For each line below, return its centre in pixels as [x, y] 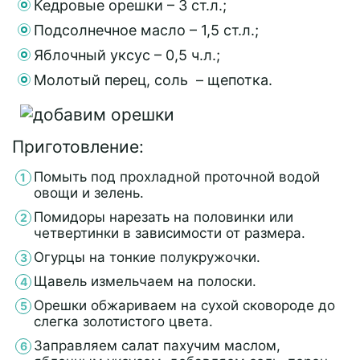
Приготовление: [78, 146]
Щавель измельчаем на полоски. [145, 281]
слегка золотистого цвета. [123, 321]
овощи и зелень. [89, 192]
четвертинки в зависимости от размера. [170, 233]
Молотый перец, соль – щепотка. [153, 80]
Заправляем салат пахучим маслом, [157, 345]
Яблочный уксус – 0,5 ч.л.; [127, 55]
